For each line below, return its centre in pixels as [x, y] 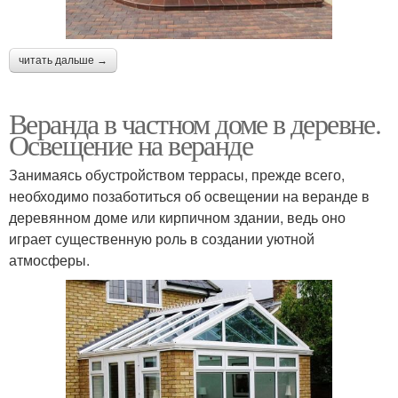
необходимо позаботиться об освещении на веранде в [189, 195]
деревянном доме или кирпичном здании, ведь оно [177, 217]
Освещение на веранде [131, 144]
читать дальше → [63, 60]
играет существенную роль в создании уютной [162, 238]
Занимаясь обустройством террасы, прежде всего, [177, 174]
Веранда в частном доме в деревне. [195, 123]
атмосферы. [49, 259]
